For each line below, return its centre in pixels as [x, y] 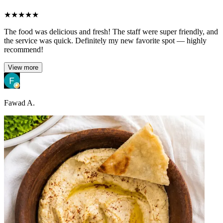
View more [23, 67]
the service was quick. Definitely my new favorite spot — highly [105, 40]
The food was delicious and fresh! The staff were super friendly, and [111, 31]
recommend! [24, 49]
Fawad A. [19, 103]
